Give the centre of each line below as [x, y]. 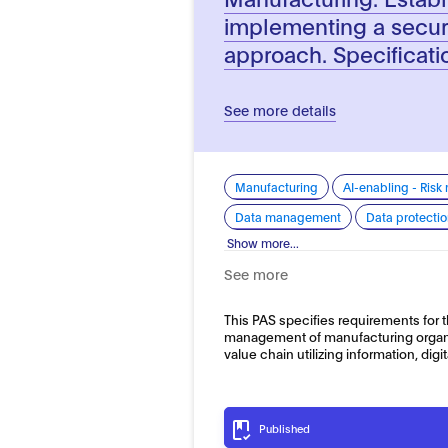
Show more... [263, 242]
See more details [280, 109]
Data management [288, 216]
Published [285, 427]
